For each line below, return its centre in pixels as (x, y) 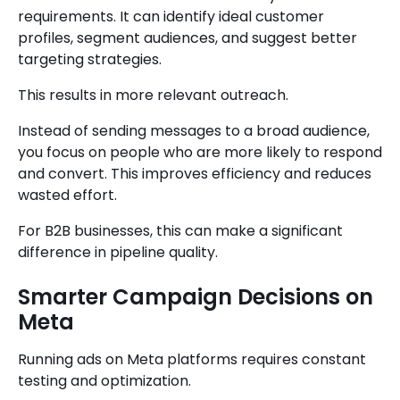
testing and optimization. (104, 381)
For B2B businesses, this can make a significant (180, 231)
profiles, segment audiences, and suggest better (187, 38)
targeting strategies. (90, 60)
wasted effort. (67, 196)
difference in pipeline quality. (118, 253)
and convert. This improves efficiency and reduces (195, 174)
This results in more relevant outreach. (153, 96)
